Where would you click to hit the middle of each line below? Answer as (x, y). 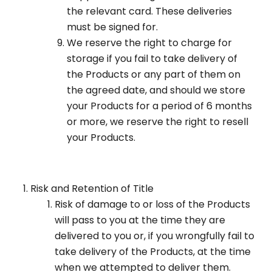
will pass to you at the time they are (140, 220)
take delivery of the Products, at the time (153, 252)
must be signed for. (112, 27)
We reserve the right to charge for (149, 43)
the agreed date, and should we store (156, 90)
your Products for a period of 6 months (159, 106)
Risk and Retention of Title (92, 189)
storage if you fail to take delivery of (152, 59)
